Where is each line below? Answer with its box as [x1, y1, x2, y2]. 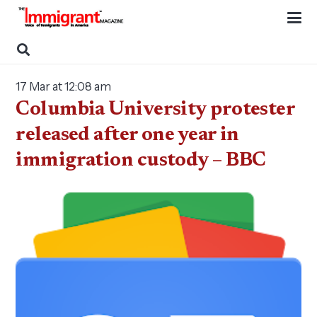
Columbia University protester [16, 100, 295, 120]
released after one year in [16, 125, 239, 145]
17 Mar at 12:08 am [16, 79, 112, 93]
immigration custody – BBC [16, 151, 266, 171]
